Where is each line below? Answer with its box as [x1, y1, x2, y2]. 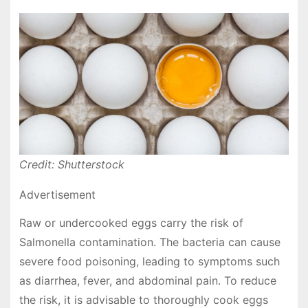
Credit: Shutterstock [19, 157, 124, 172]
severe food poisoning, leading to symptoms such [19, 254, 280, 269]
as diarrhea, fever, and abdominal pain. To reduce [19, 274, 276, 288]
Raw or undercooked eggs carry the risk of [19, 216, 243, 230]
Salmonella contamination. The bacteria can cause [19, 235, 280, 250]
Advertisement [19, 188, 96, 202]
